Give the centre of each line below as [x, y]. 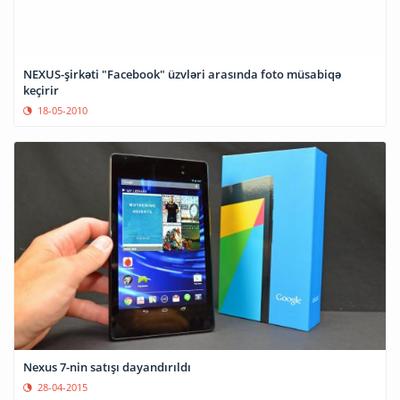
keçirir [41, 90]
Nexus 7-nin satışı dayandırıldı [107, 367]
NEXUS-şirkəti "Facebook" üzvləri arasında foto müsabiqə [182, 74]
